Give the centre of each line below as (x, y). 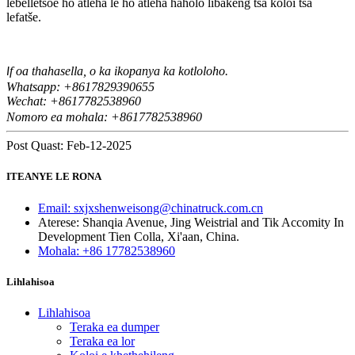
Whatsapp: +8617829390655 (80, 87)
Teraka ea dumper (115, 326)
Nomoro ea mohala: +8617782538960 (104, 117)
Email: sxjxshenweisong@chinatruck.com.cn (151, 208)
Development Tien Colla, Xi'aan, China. (139, 236)
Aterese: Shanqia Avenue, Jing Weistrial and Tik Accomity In (191, 222)
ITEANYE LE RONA (54, 177)
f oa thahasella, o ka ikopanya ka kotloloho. (119, 71)
